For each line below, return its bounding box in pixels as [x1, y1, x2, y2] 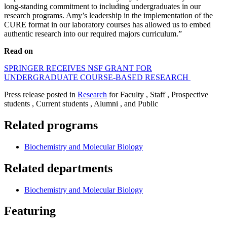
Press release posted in [4, 90, 78, 99]
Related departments [4, 161, 112, 175]
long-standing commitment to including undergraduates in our [4, 2, 201, 11]
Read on [4, 46, 33, 55]
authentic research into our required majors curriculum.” [4, 29, 182, 38]
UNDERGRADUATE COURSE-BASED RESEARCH [4, 72, 191, 82]
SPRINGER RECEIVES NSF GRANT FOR [4, 63, 152, 72]
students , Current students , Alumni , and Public [4, 99, 158, 108]
